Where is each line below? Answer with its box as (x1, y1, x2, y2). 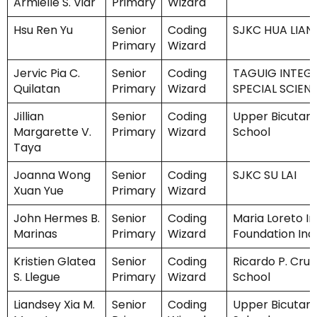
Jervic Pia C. (13, 65, 80, 82)
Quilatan (13, 81, 60, 98)
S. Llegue (13, 269, 63, 286)
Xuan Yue (13, 183, 64, 200)
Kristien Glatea (13, 253, 96, 270)
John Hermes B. (13, 210, 100, 227)
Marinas (13, 226, 57, 243)
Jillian (13, 108, 44, 125)
